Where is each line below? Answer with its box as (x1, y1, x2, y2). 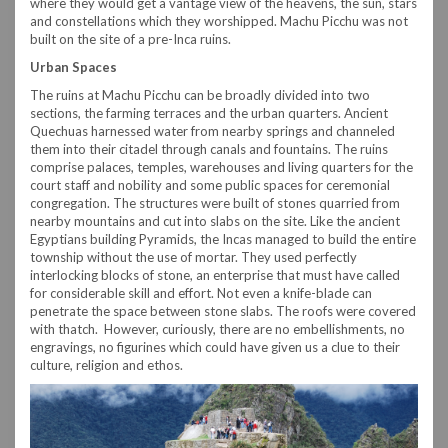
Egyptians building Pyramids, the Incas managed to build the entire (30, 230, 416, 247)
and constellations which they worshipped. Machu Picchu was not (30, 12, 408, 29)
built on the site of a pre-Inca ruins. (30, 30, 231, 47)
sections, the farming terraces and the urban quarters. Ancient (30, 104, 388, 121)
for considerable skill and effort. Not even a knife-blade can (30, 284, 372, 301)
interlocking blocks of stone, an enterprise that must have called (30, 266, 400, 283)
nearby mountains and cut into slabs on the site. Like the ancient (30, 212, 400, 229)
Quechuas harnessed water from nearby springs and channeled (30, 122, 395, 139)
